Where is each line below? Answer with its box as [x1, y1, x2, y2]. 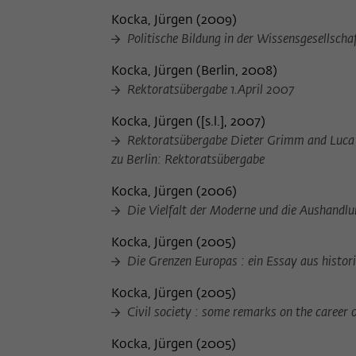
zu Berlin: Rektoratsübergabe [111, 154, 265, 168]
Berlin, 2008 [201, 65, 273, 79]
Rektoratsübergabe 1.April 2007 [124, 84, 294, 98]
